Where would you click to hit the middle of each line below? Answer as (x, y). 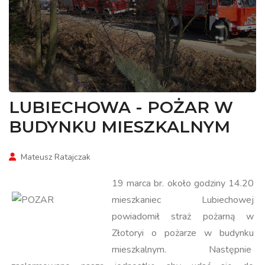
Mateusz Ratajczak (56, 157)
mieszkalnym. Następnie (183, 250)
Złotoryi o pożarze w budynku (183, 233)
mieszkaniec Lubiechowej (183, 200)
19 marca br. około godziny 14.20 (183, 184)
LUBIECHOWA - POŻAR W (121, 107)
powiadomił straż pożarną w (183, 217)
